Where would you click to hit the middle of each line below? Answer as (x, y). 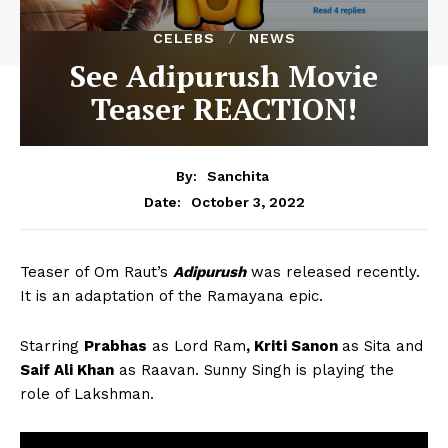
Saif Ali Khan (67, 369)
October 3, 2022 (247, 201)
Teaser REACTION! (224, 109)
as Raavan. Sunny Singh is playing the (254, 369)
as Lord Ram (196, 345)
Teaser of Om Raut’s (96, 271)
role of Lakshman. (87, 393)
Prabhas (115, 345)
